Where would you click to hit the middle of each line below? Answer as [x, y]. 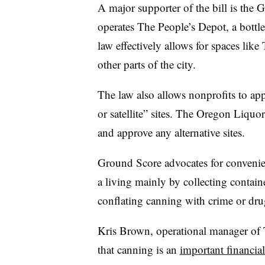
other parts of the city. [146, 64]
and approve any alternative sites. [171, 132]
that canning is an [138, 249]
